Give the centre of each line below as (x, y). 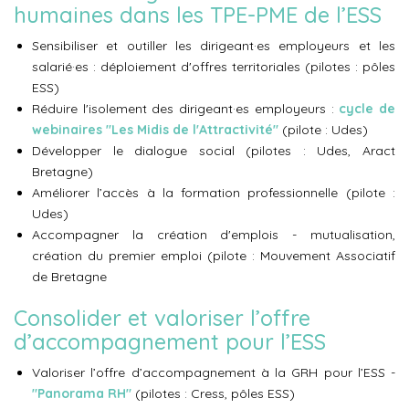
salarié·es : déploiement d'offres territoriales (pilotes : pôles (214, 67)
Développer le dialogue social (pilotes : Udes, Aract (214, 151)
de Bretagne (69, 277)
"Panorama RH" (82, 393)
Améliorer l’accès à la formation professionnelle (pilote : (214, 193)
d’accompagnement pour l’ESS (170, 341)
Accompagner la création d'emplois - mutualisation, (214, 235)
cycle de (367, 109)
